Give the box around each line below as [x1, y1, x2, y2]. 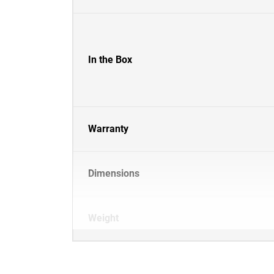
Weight [88, 212, 119, 224]
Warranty [88, 123, 128, 135]
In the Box [88, 54, 132, 65]
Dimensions [88, 168, 139, 179]
